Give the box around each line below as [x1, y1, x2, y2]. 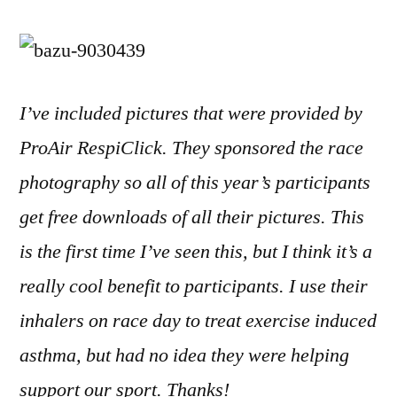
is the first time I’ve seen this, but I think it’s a [19, 239, 372, 264]
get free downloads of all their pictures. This [19, 205, 364, 230]
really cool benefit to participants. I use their [19, 274, 368, 299]
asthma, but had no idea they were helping [19, 343, 349, 368]
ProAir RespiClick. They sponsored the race [19, 136, 363, 160]
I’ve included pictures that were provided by [19, 101, 362, 126]
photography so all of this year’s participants [19, 170, 370, 195]
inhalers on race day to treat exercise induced [19, 308, 377, 333]
